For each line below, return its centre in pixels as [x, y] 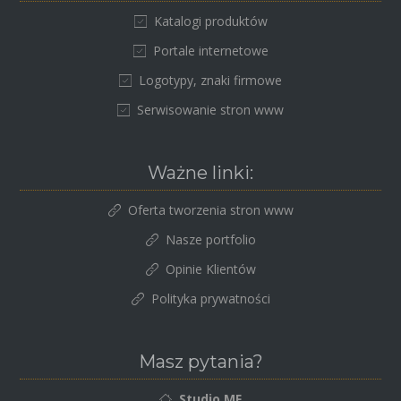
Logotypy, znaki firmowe [210, 80]
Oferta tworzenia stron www [210, 209]
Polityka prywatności [210, 298]
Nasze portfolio [210, 239]
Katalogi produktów [210, 21]
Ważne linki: [200, 172]
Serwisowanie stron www [210, 109]
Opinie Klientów [210, 269]
